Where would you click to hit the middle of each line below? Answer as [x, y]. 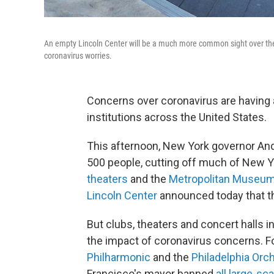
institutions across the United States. [177, 117]
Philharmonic [119, 257]
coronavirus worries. [78, 56]
